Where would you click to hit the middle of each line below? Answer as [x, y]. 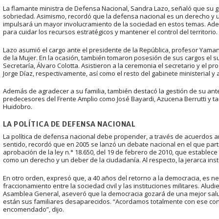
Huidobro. [17, 107]
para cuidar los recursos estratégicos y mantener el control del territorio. [110, 32]
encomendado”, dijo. [33, 209]
